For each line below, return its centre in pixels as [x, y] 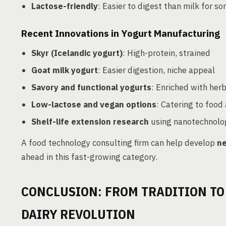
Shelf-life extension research [90, 122]
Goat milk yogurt [65, 70]
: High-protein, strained [166, 53]
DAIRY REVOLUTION [78, 214]
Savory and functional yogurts [91, 87]
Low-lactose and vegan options [94, 104]
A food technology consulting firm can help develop [119, 143]
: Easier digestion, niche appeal [156, 70]
